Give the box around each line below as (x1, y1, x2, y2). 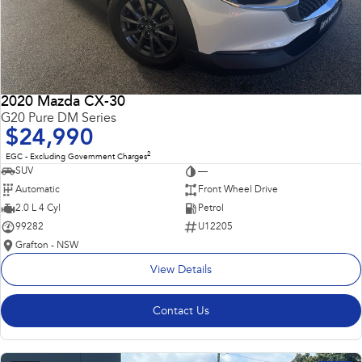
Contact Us (153, 305, 209, 318)
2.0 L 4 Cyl (15, 203, 61, 213)
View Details (150, 264, 212, 276)
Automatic (15, 184, 60, 195)
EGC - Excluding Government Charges (6, 153, 147, 162)
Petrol (197, 203, 224, 213)
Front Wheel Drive (197, 184, 278, 195)
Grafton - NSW (15, 240, 78, 250)
